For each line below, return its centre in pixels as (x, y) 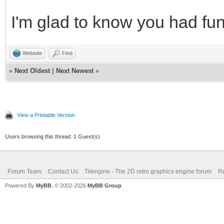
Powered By (20, 185)
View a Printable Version (46, 115)
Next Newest (75, 70)
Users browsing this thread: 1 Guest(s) (52, 136)
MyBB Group (104, 185)
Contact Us (63, 171)
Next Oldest (32, 70)
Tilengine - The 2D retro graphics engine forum (148, 171)
